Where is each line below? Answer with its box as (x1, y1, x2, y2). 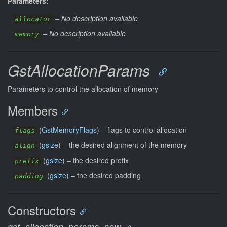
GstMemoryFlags (42, 124, 97, 135)
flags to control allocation (107, 124, 187, 135)
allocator (15, 15, 51, 23)
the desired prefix (73, 155, 129, 165)
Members (8, 101, 58, 119)
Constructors (8, 201, 76, 219)
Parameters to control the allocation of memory (8, 83, 158, 94)
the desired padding (77, 170, 141, 180)
